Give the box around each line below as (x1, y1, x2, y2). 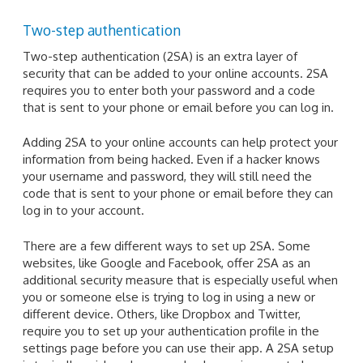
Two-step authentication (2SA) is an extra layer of (23, 48, 297, 64)
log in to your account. (23, 203, 144, 219)
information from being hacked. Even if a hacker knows (23, 152, 320, 168)
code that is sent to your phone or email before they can (23, 186, 333, 202)
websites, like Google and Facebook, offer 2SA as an (23, 254, 310, 271)
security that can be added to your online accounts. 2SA (23, 65, 328, 81)
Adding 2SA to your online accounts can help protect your (23, 135, 338, 151)
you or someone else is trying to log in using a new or (23, 288, 315, 305)
